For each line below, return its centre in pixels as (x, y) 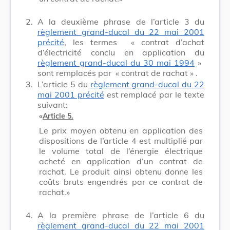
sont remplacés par (75, 73)
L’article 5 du (64, 84)
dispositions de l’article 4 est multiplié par (121, 140)
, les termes (94, 42)
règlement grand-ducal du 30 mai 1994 (116, 62)
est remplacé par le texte (154, 94)
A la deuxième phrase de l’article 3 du (121, 21)
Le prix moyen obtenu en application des (121, 130)
